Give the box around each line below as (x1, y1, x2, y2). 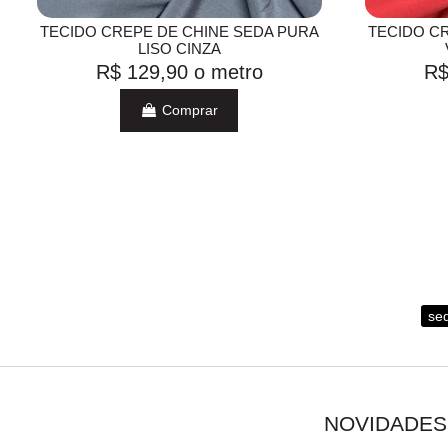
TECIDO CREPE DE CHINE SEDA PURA (39, 22, 319, 40)
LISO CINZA (137, 39, 221, 57)
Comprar (158, 102, 219, 119)
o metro (193, 60, 263, 83)
